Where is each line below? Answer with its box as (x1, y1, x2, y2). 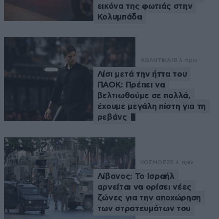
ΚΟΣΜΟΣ (140, 159, 167, 166)
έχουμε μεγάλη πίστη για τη (97, 102, 206, 110)
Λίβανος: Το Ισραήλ (97, 172, 175, 181)
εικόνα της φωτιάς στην (97, 1, 193, 10)
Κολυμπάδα (97, 12, 142, 21)
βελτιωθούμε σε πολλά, (97, 91, 191, 100)
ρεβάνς (97, 112, 127, 121)
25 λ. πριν (166, 159, 194, 166)
